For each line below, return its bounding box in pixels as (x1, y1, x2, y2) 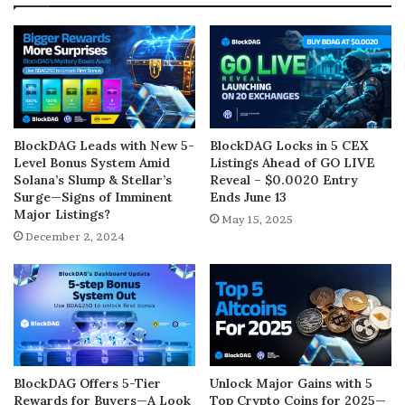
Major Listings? (14, 205, 110, 222)
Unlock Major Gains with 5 (210, 375, 372, 392)
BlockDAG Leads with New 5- (14, 137, 194, 154)
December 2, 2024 (25, 229, 125, 243)
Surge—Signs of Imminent (14, 188, 173, 205)
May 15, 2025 (221, 212, 293, 226)
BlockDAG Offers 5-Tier (14, 375, 161, 392)
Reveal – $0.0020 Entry (210, 171, 358, 188)
